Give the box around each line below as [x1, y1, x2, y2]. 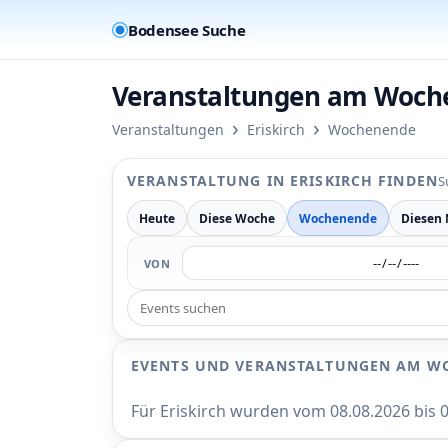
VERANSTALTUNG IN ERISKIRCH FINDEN [127, 171, 438, 190]
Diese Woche [199, 209, 275, 227]
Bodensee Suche [128, 19, 246, 40]
